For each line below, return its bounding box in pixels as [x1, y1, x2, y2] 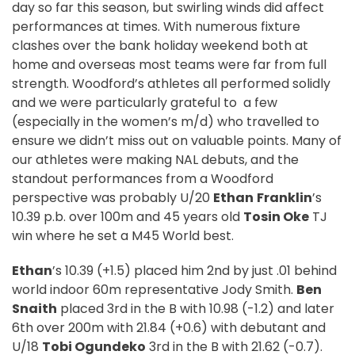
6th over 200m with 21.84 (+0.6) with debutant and [12, 319, 326, 338]
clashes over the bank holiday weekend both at [12, 36, 308, 55]
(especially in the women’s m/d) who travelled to [12, 113, 319, 132]
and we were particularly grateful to [12, 94, 237, 113]
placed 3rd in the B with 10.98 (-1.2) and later [57, 300, 334, 319]
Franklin [257, 189, 312, 208]
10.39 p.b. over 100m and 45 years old [12, 208, 243, 227]
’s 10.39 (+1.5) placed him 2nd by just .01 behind [52, 261, 337, 281]
